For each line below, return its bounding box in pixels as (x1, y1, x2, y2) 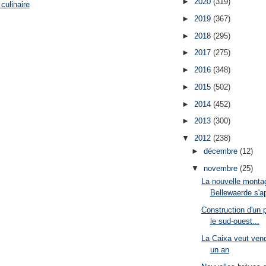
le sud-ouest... (210, 217, 259, 226)
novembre (203, 164, 240, 173)
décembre (203, 147, 240, 156)
